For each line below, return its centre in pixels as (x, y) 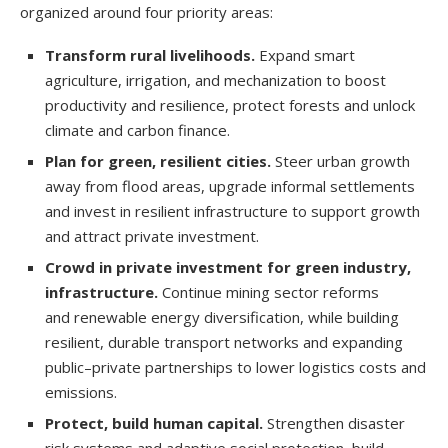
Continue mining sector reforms (268, 291)
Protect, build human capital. (156, 422)
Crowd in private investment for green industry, (228, 266)
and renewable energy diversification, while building (222, 316)
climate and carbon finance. (137, 129)
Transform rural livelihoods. (150, 54)
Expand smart (305, 54)
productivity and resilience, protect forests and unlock (230, 104)
